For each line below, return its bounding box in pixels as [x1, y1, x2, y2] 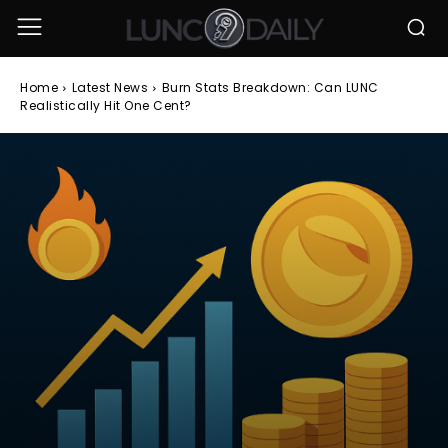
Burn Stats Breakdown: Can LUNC [161, 79, 379, 97]
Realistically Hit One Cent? [20, 97, 192, 115]
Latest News [71, 79, 148, 97]
